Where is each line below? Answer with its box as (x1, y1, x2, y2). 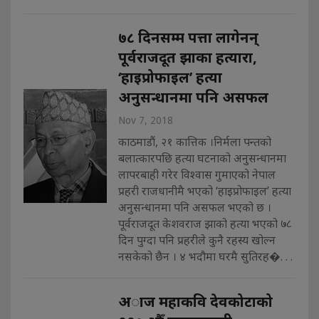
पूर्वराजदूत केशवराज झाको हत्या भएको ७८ (117, 215, 292, 231)
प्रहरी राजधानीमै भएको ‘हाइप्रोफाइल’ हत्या (117, 182, 291, 199)
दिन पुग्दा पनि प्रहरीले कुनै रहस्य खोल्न (117, 231, 276, 248)
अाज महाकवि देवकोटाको (117, 291, 273, 311)
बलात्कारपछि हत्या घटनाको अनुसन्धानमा (117, 150, 286, 166)
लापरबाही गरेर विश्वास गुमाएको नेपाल (117, 166, 276, 182)
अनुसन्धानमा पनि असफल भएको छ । (117, 199, 271, 215)
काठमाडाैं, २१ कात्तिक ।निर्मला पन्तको (117, 133, 271, 150)
